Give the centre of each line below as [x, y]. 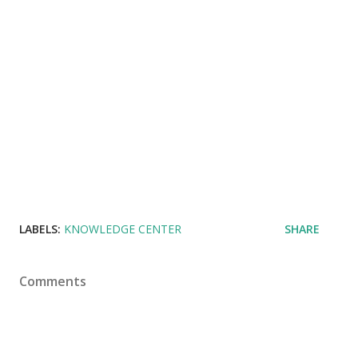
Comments [53, 282]
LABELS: [40, 229]
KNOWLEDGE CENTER [123, 229]
